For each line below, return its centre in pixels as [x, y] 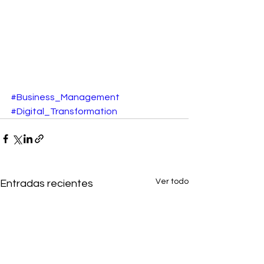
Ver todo [172, 182]
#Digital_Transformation [64, 112]
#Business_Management [65, 98]
